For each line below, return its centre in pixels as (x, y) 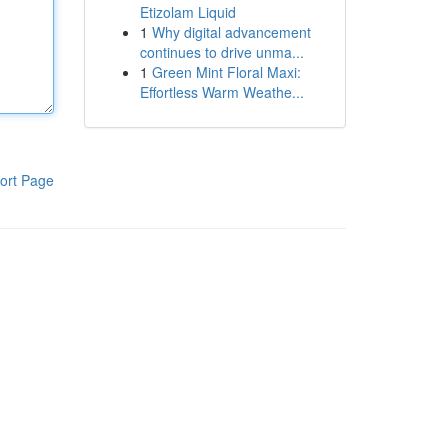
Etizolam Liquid (187, 12)
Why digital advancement (231, 32)
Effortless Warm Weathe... (221, 92)
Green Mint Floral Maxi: (226, 72)
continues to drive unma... (221, 52)
